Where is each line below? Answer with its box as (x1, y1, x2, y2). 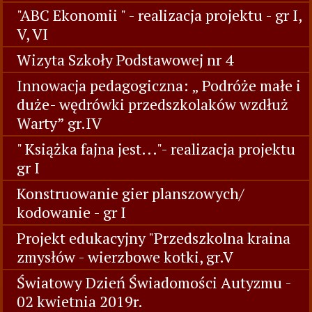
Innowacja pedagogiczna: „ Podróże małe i (17, 75, 301, 95)
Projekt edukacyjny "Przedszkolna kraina (17, 228, 290, 248)
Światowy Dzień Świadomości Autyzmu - (17, 272, 291, 292)
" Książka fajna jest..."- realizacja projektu (17, 139, 295, 159)
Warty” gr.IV (17, 113, 102, 133)
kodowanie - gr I (17, 202, 126, 222)
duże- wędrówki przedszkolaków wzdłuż (17, 94, 288, 114)
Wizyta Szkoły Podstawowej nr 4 (17, 49, 233, 70)
